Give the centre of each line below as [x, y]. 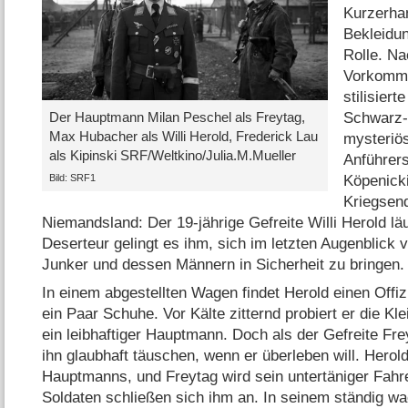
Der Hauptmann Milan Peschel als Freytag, [177, 117]
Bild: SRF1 [72, 177]
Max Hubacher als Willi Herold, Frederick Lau [183, 137]
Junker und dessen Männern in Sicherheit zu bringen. [224, 264]
